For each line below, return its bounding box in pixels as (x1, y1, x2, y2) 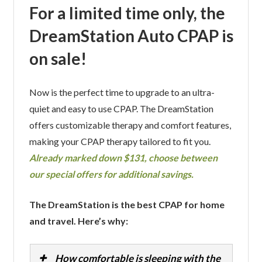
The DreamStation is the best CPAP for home (29, 199, 225, 211)
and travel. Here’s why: (29, 215, 128, 227)
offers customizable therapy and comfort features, (29, 119, 231, 131)
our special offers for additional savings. (29, 168, 194, 180)
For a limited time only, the (29, 3, 225, 23)
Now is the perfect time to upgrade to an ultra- (29, 87, 215, 98)
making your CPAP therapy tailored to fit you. (29, 136, 211, 147)
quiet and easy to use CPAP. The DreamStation (29, 103, 213, 115)
